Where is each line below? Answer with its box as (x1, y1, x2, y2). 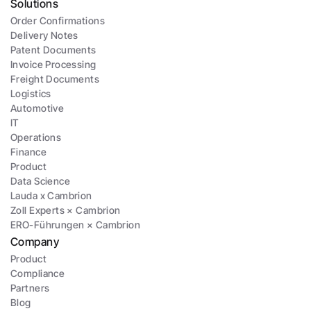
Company (10, 235, 60, 249)
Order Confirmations (10, 15, 105, 26)
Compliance (10, 267, 65, 279)
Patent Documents (10, 44, 96, 56)
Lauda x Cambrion (10, 190, 92, 201)
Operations (10, 131, 62, 143)
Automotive (10, 102, 65, 114)
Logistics (10, 87, 51, 99)
